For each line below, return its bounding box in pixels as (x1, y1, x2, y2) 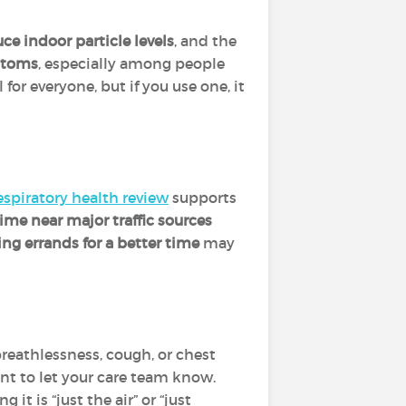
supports (169, 188, 237, 207)
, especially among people (38, 54, 225, 72)
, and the (174, 32, 237, 50)
